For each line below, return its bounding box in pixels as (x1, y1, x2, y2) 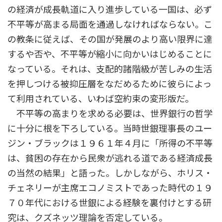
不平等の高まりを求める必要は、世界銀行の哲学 (7, 108, 213, 119)
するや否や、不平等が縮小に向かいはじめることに (7, 49, 212, 60)
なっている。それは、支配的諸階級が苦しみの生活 (7, 63, 212, 75)
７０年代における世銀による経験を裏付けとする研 (7, 197, 212, 209)
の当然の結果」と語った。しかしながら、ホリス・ (7, 167, 213, 179)
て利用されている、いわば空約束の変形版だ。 (7, 93, 194, 105)
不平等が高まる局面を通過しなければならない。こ (7, 19, 213, 30)
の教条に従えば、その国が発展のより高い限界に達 (7, 34, 213, 45)
